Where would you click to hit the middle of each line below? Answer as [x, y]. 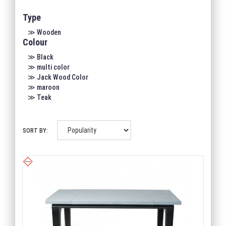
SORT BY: [35, 130]
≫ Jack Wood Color [58, 77]
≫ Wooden [44, 32]
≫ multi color [49, 67]
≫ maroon [44, 87]
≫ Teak [40, 97]
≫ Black [41, 57]
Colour [35, 42]
